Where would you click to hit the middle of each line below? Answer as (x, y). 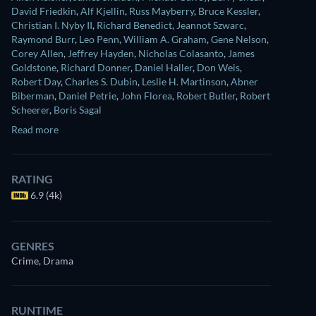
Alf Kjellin (103, 11)
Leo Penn (99, 39)
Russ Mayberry (162, 11)
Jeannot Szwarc (210, 25)
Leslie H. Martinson (184, 81)
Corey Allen (37, 53)
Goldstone (34, 67)
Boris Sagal (78, 110)
